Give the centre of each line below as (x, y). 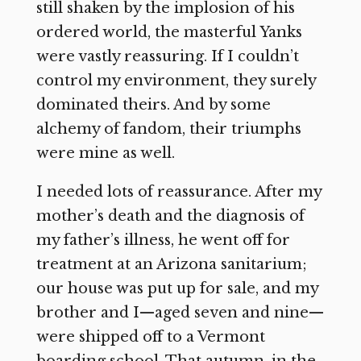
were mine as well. (105, 154)
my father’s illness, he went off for (163, 241)
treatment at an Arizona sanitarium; (171, 265)
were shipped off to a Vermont (150, 337)
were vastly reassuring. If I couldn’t (167, 57)
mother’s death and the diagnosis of (170, 216)
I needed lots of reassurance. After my (178, 192)
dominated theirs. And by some (153, 105)
